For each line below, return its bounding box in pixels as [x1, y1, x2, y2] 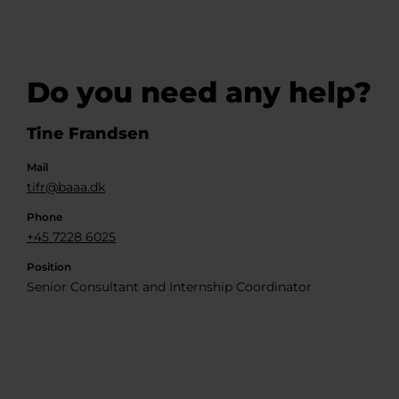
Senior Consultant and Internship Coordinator [27, 279, 312, 295]
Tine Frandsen [27, 124, 150, 143]
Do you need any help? [27, 75, 371, 110]
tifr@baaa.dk [27, 179, 105, 195]
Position [27, 260, 71, 273]
